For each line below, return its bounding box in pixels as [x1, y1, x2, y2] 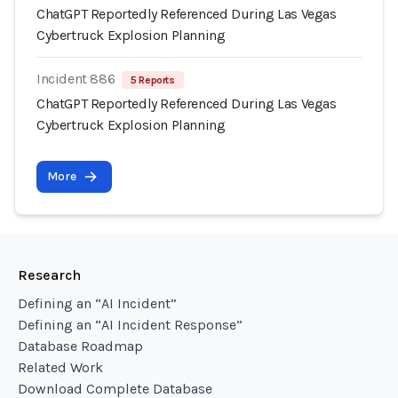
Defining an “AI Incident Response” [18, 316, 243, 333]
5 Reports [131, 74, 175, 86]
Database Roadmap [18, 338, 143, 354]
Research [18, 267, 81, 283]
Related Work [18, 359, 103, 376]
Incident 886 [36, 70, 115, 87]
